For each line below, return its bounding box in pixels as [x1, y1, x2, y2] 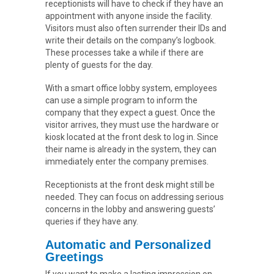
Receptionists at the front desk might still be [45, 180, 215, 190]
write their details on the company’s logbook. [45, 35, 216, 46]
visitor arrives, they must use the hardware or [45, 120, 219, 130]
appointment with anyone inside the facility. [45, 11, 212, 21]
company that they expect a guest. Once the [45, 108, 215, 118]
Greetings [45, 250, 107, 264]
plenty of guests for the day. [45, 60, 153, 70]
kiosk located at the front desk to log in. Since [45, 132, 218, 143]
